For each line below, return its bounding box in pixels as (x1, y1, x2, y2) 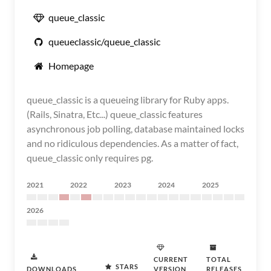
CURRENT (154, 255, 188, 263)
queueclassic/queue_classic (48, 36, 160, 47)
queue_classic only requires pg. (27, 152, 153, 163)
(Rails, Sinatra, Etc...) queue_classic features (27, 108, 203, 120)
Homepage (48, 60, 94, 71)
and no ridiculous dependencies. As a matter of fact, (27, 137, 238, 149)
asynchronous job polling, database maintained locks (27, 123, 244, 134)
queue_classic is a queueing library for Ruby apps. (27, 94, 229, 105)
